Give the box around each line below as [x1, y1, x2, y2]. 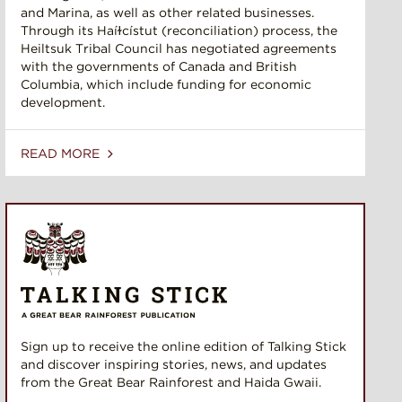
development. [21, 95, 105, 110]
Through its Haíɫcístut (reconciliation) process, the [21, 23, 337, 39]
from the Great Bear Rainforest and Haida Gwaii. [21, 374, 321, 389]
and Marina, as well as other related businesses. [21, 5, 314, 21]
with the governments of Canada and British [21, 59, 297, 74]
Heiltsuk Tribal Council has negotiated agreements [21, 41, 336, 57]
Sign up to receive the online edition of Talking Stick [21, 338, 346, 354]
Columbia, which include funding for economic [21, 77, 311, 92]
